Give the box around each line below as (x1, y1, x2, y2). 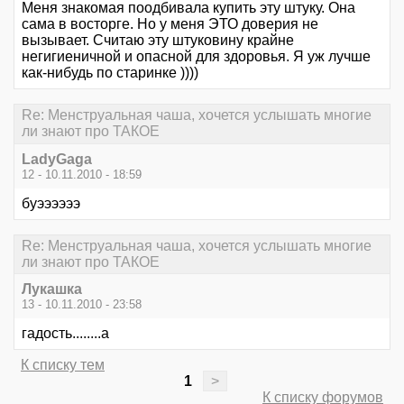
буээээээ (22, 195, 80, 211)
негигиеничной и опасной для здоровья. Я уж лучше (22, 49, 371, 65)
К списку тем (21, 357, 105, 372)
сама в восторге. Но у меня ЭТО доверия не (22, 16, 318, 32)
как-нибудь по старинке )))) (22, 65, 198, 81)
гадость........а (22, 326, 109, 341)
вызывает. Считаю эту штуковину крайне (22, 32, 294, 49)
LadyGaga (22, 151, 92, 167)
